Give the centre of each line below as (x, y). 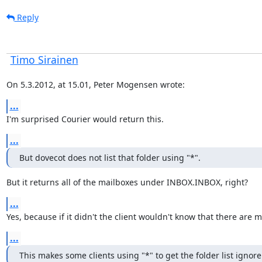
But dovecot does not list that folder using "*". (110, 157)
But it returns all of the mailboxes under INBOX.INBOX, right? (127, 182)
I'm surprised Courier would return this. (85, 119)
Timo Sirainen (44, 59)
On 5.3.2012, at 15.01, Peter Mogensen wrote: (95, 84)
